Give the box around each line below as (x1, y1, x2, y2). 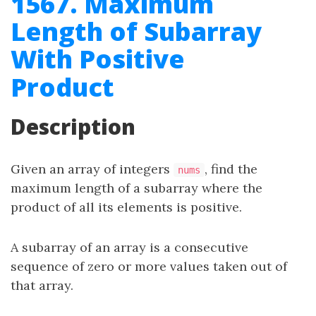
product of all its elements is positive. (11, 199, 242, 215)
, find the (205, 161, 257, 177)
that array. (11, 277, 73, 293)
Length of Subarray (11, 14, 262, 49)
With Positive (11, 42, 185, 76)
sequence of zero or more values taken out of (11, 258, 287, 274)
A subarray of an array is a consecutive (11, 239, 248, 255)
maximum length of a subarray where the (11, 180, 262, 196)
